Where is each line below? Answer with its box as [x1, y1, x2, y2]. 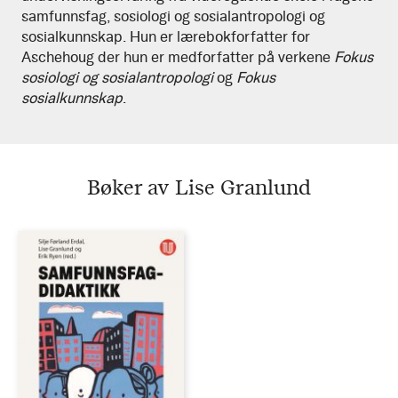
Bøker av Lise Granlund [87, 172, 311, 201]
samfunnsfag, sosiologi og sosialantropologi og [21, 7, 325, 25]
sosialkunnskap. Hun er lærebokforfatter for [21, 28, 310, 45]
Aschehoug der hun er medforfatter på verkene [21, 48, 334, 66]
